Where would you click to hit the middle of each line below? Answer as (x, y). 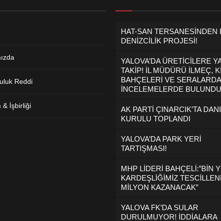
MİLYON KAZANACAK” (160, 187)
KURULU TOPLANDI (156, 119)
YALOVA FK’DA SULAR (160, 207)
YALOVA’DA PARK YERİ (161, 139)
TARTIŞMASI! (144, 148)
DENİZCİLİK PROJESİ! (159, 41)
